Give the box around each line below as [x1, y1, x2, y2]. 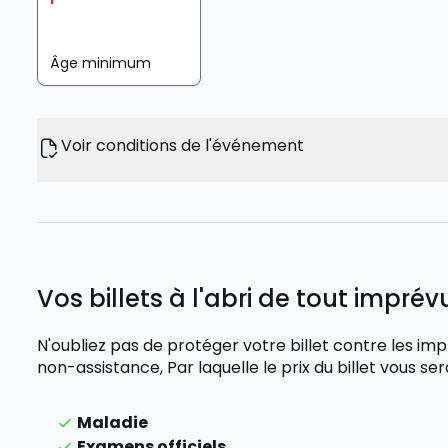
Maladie [77, 411, 149, 434]
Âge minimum [50, 53, 152, 73]
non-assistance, [37, 356, 168, 379]
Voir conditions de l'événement [61, 134, 305, 157]
